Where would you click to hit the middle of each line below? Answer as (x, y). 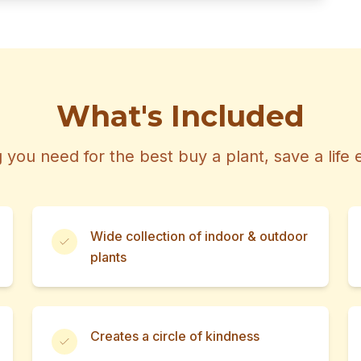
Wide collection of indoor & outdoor (199, 236)
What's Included (180, 116)
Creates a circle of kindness (175, 336)
